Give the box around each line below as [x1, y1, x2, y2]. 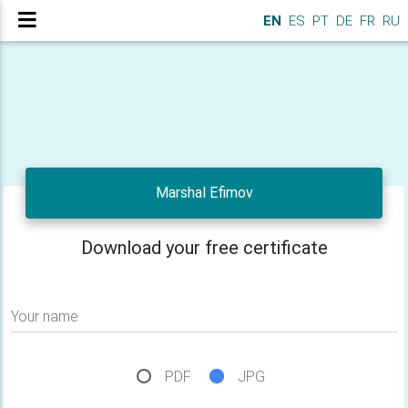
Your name [11, 308, 78, 325]
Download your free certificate [80, 237, 328, 259]
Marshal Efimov [155, 184, 253, 201]
